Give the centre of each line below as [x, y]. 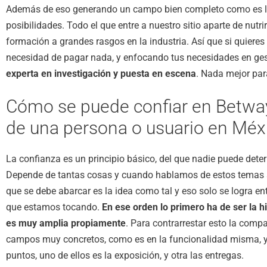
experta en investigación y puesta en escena [101, 73]
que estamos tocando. [54, 207]
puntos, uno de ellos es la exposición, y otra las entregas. [125, 255]
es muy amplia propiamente [66, 223]
